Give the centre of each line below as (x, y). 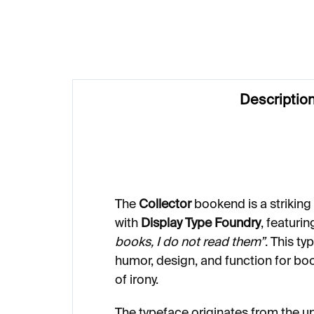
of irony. (137, 280)
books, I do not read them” (190, 242)
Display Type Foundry (201, 223)
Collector (165, 204)
